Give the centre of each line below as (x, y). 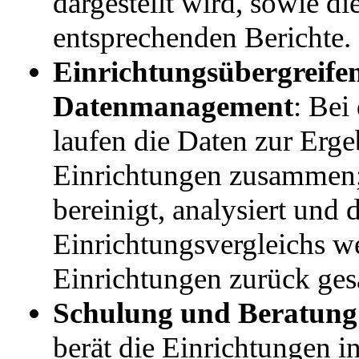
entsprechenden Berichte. (202, 38)
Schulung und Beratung (205, 313)
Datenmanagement (173, 107)
